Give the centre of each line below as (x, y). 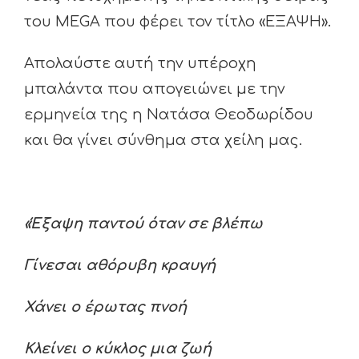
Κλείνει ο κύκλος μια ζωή (118, 349)
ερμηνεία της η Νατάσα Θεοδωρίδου (169, 115)
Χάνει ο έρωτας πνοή (105, 307)
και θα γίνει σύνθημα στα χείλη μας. (163, 140)
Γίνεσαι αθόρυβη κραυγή (120, 265)
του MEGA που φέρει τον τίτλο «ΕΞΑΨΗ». (177, 22)
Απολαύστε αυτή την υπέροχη (140, 63)
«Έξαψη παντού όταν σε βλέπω (143, 224)
